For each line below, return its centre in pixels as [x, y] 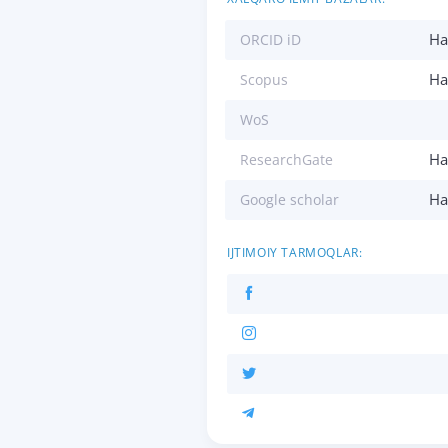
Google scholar [289, 200]
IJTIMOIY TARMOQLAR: [295, 253]
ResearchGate [286, 160]
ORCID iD [270, 40]
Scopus [264, 80]
